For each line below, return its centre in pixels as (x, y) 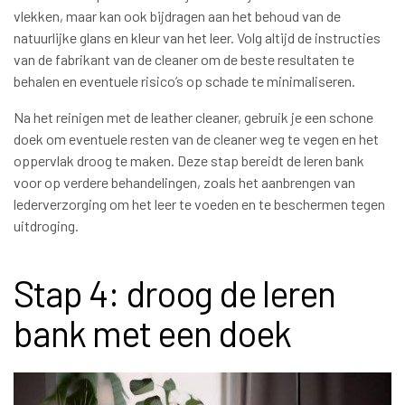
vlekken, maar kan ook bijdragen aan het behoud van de (177, 16)
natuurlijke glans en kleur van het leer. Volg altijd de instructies (197, 38)
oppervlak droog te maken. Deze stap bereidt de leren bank (189, 161)
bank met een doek (152, 333)
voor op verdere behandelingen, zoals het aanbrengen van (184, 183)
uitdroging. (46, 226)
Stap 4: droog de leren (174, 293)
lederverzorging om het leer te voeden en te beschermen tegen (199, 204)
